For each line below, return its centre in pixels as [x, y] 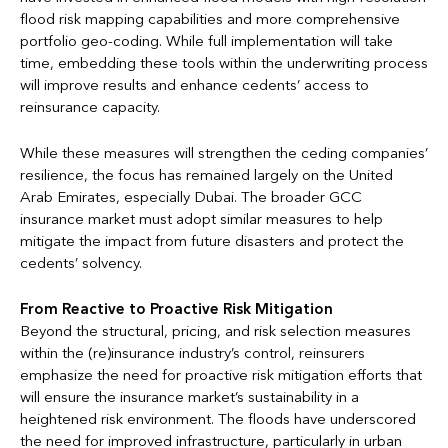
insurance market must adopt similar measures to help [201, 219]
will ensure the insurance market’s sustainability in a [189, 397]
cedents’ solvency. [81, 263]
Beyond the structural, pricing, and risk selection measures [215, 331]
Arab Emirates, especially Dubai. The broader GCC [191, 197]
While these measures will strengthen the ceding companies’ [224, 153]
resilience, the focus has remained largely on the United [206, 175]
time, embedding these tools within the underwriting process [224, 63]
